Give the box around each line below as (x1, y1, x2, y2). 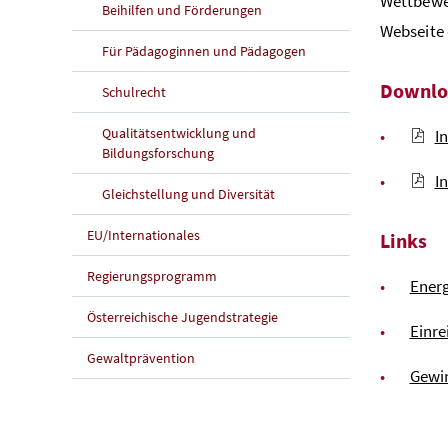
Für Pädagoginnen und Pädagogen (102, 41, 306, 60)
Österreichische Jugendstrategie (87, 307, 278, 326)
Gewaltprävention (87, 348, 195, 367)
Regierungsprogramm (87, 266, 217, 285)
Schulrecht (102, 82, 166, 101)
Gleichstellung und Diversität (102, 184, 275, 203)
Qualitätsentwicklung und (102, 123, 256, 142)
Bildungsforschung (102, 143, 214, 162)
